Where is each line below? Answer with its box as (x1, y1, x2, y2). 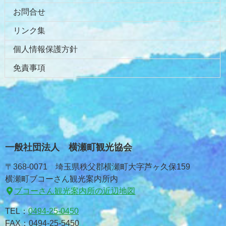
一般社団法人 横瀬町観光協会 (5, 142, 132, 153)
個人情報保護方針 (13, 45, 78, 54)
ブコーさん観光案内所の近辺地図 (14, 187, 136, 196)
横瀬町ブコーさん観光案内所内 (5, 175, 118, 184)
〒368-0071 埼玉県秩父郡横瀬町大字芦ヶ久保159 (5, 162, 190, 172)
